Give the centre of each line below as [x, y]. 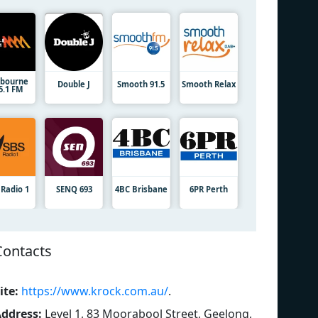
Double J [74, 84]
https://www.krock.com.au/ [95, 291]
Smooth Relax [208, 84]
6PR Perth [208, 189]
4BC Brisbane [141, 189]
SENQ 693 [74, 189]
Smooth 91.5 [141, 84]
